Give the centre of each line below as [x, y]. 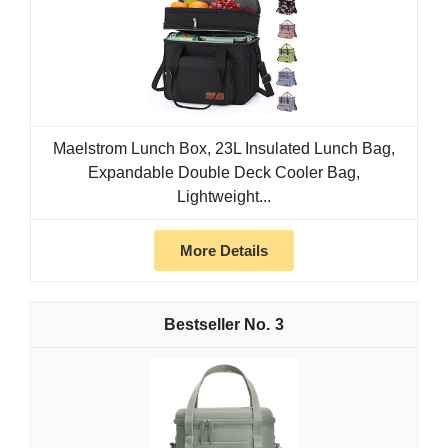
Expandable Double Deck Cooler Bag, [224, 173]
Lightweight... [224, 197]
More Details [224, 251]
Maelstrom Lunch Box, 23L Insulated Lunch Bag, [224, 149]
